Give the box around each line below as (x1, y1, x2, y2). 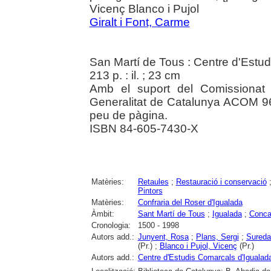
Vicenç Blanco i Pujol (89, 2, 199, 15)
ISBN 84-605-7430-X (89, 122, 198, 135)
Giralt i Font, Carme (89, 15, 190, 28)
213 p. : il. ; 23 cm (89, 68, 180, 82)
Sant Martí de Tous (137, 209, 205, 218)
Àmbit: (91, 209, 114, 218)
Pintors (137, 186, 163, 195)
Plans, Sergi (195, 232, 239, 241)
